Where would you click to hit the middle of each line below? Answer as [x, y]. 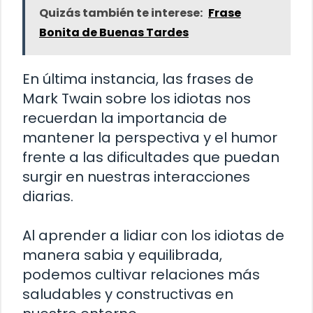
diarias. [48, 196]
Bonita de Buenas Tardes [114, 32]
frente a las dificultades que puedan [151, 157]
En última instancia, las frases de [138, 79]
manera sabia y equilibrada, [122, 255]
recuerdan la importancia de [125, 118]
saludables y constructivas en [128, 294]
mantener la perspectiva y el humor [150, 137]
